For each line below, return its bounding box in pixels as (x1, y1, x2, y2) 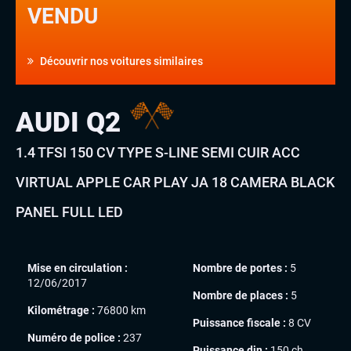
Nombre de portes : (193, 261, 288, 274)
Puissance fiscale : (193, 316, 286, 329)
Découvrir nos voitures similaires (38, 54, 203, 67)
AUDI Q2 (16, 106, 128, 139)
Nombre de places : (193, 288, 288, 302)
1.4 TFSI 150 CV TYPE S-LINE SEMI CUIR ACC (16, 143, 300, 161)
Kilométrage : (27, 303, 95, 317)
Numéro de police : (27, 331, 121, 344)
